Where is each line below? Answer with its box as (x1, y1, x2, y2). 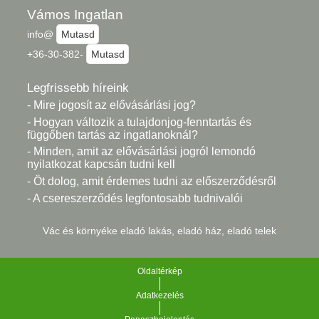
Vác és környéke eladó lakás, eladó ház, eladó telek (43, 225, 276, 237)
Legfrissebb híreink (27, 81, 129, 95)
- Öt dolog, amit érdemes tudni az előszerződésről (27, 175, 276, 188)
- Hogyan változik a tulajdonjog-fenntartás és (27, 115, 251, 128)
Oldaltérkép (137, 266, 182, 276)
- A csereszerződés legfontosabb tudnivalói (27, 192, 243, 204)
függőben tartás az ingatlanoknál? (27, 128, 198, 141)
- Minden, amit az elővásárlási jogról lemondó (27, 145, 256, 158)
